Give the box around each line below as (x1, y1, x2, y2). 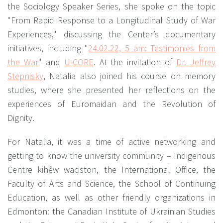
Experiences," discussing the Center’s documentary (7, 28, 216, 40)
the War (7, 56, 38, 68)
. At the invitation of (93, 56, 177, 68)
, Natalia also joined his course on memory (43, 70, 216, 82)
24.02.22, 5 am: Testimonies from (88, 42, 216, 54)
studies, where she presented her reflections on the (7, 84, 216, 96)
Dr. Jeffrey (176, 56, 216, 68)
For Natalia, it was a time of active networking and (7, 135, 216, 147)
